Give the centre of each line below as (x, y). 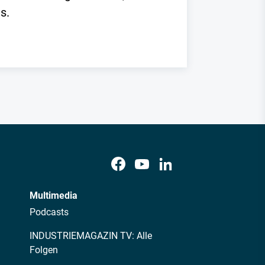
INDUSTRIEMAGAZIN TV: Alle (91, 236)
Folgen (44, 250)
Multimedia (54, 196)
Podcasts (49, 212)
